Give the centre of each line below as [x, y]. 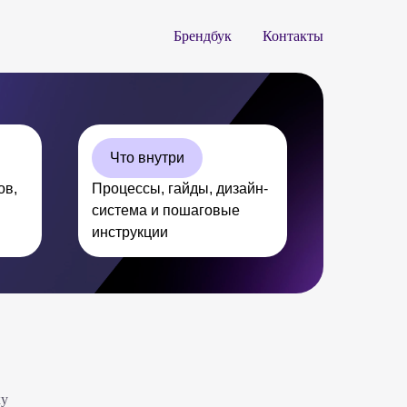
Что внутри [147, 158]
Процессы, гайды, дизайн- [180, 189]
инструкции [130, 232]
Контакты [293, 36]
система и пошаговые [166, 210]
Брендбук [203, 36]
